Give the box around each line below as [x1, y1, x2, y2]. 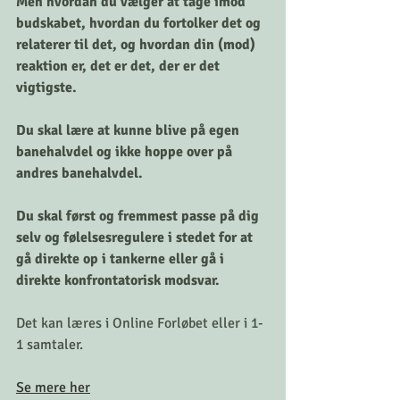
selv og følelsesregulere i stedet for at [16, 228, 256, 246]
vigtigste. [16, 78, 77, 96]
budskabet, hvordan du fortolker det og [16, 13, 264, 32]
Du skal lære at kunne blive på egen [16, 121, 243, 139]
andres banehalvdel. [16, 163, 143, 182]
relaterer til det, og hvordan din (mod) [16, 35, 259, 54]
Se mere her [16, 378, 90, 396]
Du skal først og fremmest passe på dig [16, 206, 262, 225]
